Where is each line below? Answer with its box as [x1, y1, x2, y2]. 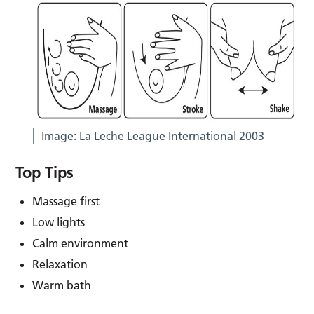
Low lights [32, 214, 86, 229]
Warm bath [32, 278, 92, 292]
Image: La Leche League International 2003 [41, 128, 264, 143]
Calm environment [32, 235, 129, 250]
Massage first [32, 193, 100, 208]
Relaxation [32, 257, 88, 271]
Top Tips [15, 162, 74, 182]
